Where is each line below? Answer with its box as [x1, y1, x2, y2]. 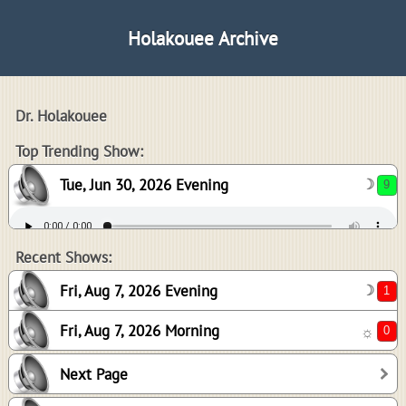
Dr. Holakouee [15, 106, 107, 126]
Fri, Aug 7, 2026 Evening [60, 281, 217, 301]
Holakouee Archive [128, 25, 278, 51]
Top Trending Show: [15, 141, 143, 161]
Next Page [60, 364, 128, 384]
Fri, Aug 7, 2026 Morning [60, 321, 219, 341]
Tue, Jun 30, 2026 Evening [60, 175, 228, 195]
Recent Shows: [15, 247, 111, 267]
